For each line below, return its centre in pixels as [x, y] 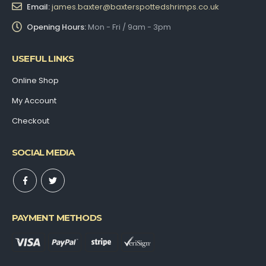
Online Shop [35, 80]
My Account [34, 100]
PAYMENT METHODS [57, 217]
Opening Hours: [56, 27]
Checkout [31, 121]
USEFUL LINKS [43, 58]
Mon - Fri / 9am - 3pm [129, 27]
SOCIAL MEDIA [43, 152]
